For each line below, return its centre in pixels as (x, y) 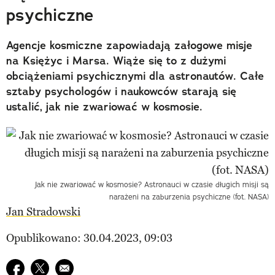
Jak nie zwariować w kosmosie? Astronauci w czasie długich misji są (152, 184)
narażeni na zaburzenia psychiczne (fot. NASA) (189, 196)
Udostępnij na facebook (63, 267)
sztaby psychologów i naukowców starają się (121, 91)
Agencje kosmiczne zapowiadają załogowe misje (129, 45)
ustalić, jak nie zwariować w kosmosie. (104, 107)
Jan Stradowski (43, 211)
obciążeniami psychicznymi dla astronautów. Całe (135, 76)
